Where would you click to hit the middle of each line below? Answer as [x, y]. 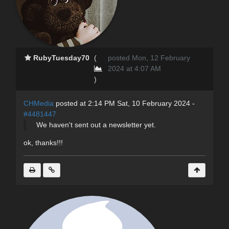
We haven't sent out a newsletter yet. [96, 125]
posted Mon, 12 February [149, 58]
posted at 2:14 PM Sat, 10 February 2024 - [124, 104]
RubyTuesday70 [62, 58]
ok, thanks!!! [43, 143]
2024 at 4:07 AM [135, 69]
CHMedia [39, 104]
